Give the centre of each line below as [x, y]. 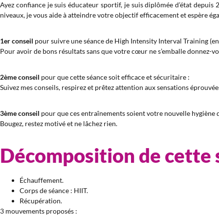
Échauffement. [42, 180]
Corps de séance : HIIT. [54, 190]
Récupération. [41, 201]
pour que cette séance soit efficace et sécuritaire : [115, 77]
